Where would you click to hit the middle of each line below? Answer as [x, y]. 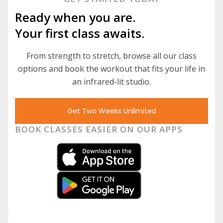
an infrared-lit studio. [111, 82]
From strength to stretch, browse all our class [111, 56]
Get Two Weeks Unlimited [111, 111]
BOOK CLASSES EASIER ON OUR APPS [99, 129]
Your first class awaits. [80, 33]
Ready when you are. [75, 17]
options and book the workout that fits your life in [111, 69]
